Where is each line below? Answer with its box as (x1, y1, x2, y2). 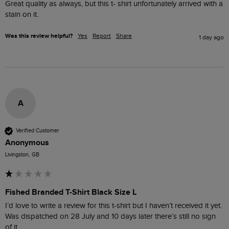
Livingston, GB (5, 151, 39, 158)
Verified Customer (16, 127, 59, 134)
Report (93, 32, 111, 39)
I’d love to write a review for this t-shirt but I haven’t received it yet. (5, 201, 222, 210)
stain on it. (5, 10, 38, 19)
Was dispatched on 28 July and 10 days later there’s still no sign (5, 212, 216, 221)
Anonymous (5, 137, 49, 148)
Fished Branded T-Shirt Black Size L (5, 187, 136, 197)
